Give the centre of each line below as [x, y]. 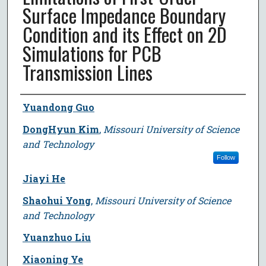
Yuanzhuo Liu [56, 237]
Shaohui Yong [56, 200]
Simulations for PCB [92, 53]
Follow [226, 157]
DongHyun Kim [61, 129]
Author [37, 105]
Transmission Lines [87, 72]
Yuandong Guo [58, 107]
